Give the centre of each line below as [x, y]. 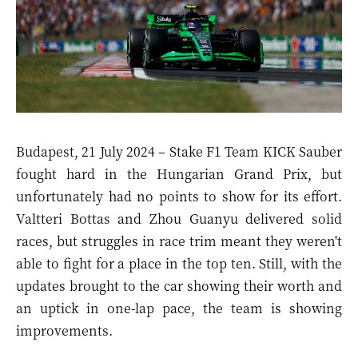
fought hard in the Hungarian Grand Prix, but [179, 174]
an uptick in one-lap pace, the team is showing [179, 308]
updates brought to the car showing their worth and [179, 286]
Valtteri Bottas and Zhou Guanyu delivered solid [179, 219]
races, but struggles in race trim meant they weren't [179, 241]
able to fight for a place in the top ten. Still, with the [179, 263]
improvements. [64, 330]
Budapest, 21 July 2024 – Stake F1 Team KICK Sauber [179, 151]
